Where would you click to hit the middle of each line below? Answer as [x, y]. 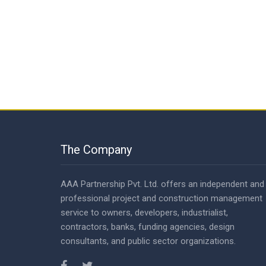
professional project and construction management [161, 198]
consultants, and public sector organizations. [148, 241]
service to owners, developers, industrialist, [144, 213]
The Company [96, 150]
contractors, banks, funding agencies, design [148, 227]
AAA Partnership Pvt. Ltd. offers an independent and [162, 184]
